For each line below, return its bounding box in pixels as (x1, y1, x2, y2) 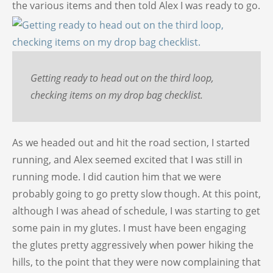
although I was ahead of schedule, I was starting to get (12, 204, 260, 218)
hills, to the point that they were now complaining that (12, 255, 261, 269)
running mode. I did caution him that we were (12, 170, 221, 184)
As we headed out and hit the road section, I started (12, 136, 250, 150)
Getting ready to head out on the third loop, (30, 71, 214, 85)
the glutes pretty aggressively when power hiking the (12, 238, 253, 252)
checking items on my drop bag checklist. (30, 88, 203, 102)
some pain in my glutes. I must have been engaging (12, 221, 246, 235)
